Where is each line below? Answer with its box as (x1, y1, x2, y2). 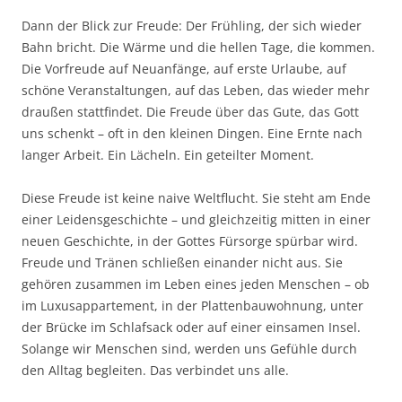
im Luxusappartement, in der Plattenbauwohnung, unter (22, 297, 363, 315)
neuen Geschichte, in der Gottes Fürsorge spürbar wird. (22, 232, 358, 250)
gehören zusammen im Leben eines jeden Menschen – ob (22, 275, 370, 293)
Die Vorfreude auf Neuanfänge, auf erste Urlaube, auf (22, 60, 346, 78)
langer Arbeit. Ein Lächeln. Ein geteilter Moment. (22, 146, 314, 164)
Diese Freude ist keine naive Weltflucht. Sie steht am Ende (22, 189, 371, 207)
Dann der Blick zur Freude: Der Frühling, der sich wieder (22, 17, 362, 35)
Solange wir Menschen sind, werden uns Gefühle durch (22, 340, 357, 358)
